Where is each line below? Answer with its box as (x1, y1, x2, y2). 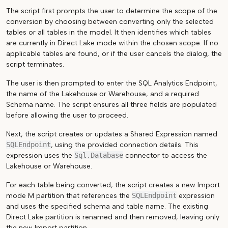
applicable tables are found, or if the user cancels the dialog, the (6, 49, 222, 58)
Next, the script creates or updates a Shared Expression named (6, 130, 217, 138)
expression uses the (6, 151, 74, 160)
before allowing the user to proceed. (6, 111, 128, 120)
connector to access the (123, 151, 207, 160)
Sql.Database (74, 151, 123, 159)
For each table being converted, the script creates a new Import (6, 181, 220, 189)
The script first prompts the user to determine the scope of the (6, 7, 217, 15)
